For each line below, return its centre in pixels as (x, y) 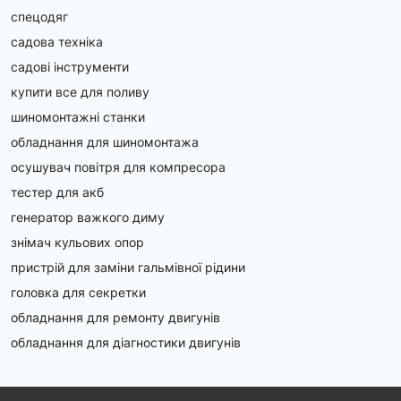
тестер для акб (57, 192)
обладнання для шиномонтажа (105, 141)
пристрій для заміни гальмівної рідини (128, 267)
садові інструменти (70, 66)
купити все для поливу (80, 91)
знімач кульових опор (77, 242)
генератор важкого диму (88, 217)
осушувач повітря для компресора (118, 166)
